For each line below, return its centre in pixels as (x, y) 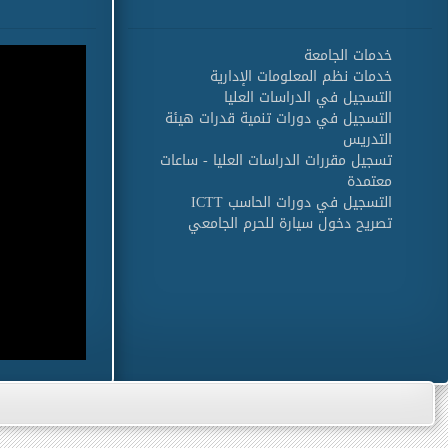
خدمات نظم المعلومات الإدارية (301, 76)
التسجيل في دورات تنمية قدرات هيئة (278, 118)
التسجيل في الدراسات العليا (308, 97)
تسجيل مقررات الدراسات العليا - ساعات (276, 160)
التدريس (367, 139)
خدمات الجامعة (348, 55)
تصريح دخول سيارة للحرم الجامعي (290, 223)
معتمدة (369, 181)
